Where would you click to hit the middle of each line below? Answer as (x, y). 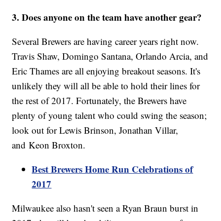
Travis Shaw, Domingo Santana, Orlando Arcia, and (110, 56)
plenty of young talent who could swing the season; (110, 115)
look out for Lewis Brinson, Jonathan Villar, (95, 130)
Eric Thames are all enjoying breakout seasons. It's (106, 71)
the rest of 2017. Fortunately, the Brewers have (99, 101)
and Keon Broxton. (49, 145)
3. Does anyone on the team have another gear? (107, 17)
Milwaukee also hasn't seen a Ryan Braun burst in (105, 208)
